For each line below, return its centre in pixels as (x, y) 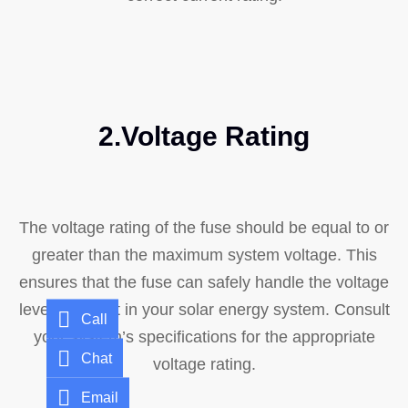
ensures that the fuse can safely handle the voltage (204, 282)
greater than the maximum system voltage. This (204, 255)
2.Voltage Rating (204, 136)
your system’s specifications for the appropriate (204, 337)
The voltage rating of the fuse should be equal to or (204, 227)
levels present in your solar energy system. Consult (204, 309)
